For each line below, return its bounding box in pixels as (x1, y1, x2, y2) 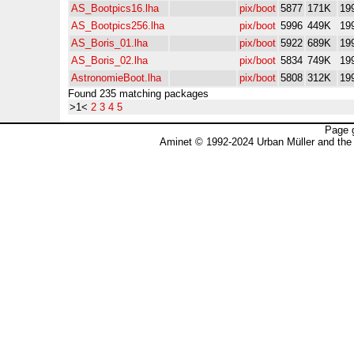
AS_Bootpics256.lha (71, 20, 164, 32)
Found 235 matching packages (68, 88, 209, 100)
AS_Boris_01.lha (71, 37, 148, 49)
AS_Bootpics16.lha (71, 2, 159, 14)
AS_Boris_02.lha (71, 55, 148, 66)
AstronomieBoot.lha (71, 72, 161, 84)
